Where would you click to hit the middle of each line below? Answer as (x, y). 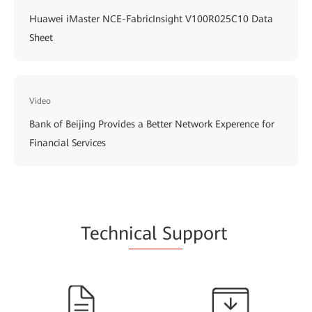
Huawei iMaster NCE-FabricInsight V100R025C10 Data (151, 18)
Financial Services (68, 142)
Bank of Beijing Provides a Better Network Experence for (152, 124)
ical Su (155, 233)
